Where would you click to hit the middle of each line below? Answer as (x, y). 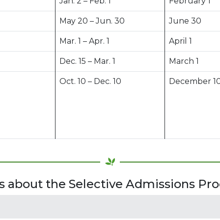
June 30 (185, 21)
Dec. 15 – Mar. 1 (87, 61)
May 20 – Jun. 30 (92, 21)
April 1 (180, 41)
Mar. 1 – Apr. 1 (84, 41)
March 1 (184, 61)
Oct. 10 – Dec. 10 (90, 81)
